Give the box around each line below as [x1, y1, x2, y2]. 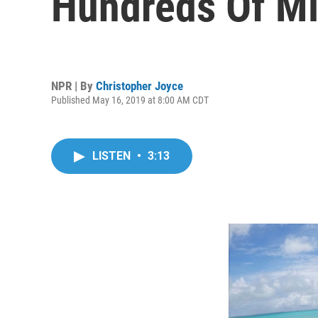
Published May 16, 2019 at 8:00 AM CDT [51, 94, 209, 106]
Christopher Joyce [96, 78, 183, 93]
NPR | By [51, 78, 96, 93]
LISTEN [92, 149, 133, 163]
